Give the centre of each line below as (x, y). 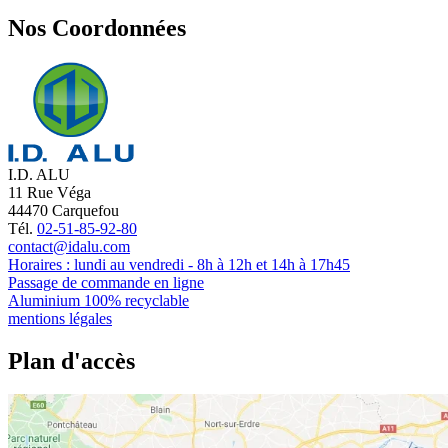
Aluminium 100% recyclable (98, 300)
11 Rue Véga (49, 192)
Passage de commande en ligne (106, 282)
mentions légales (60, 318)
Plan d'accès (71, 360)
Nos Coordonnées (97, 27)
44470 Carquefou (63, 210)
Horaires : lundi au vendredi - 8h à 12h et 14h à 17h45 (179, 264)
